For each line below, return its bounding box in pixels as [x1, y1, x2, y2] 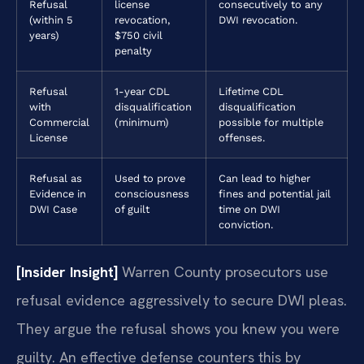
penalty [115, 44, 152, 57]
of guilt [115, 202, 149, 215]
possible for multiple [219, 115, 323, 128]
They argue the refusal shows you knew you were [16, 318, 340, 338]
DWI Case [29, 202, 77, 215]
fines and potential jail [219, 187, 331, 200]
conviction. [219, 218, 273, 231]
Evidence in [29, 187, 86, 200]
